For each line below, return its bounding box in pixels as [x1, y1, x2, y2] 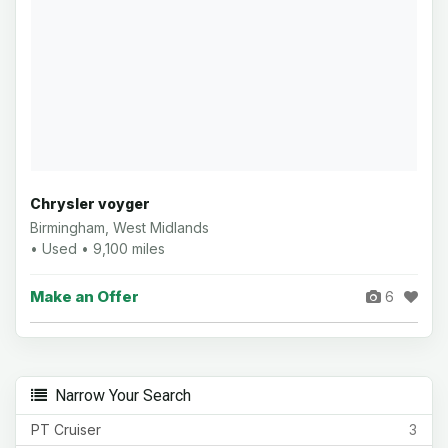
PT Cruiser [31, 420, 101, 438]
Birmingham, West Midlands [30, 218, 209, 236]
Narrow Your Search [47, 385, 191, 405]
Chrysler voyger [30, 194, 150, 212]
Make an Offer [30, 286, 139, 306]
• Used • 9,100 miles [30, 239, 165, 257]
